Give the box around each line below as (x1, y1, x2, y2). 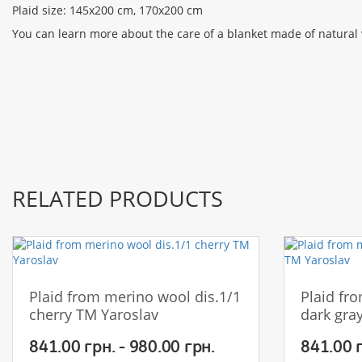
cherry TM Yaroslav (29, 304, 158, 324)
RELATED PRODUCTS (12, 183, 223, 213)
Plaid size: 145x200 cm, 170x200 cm (12, 2, 203, 18)
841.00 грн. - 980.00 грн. (29, 335, 215, 356)
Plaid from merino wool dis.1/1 (29, 286, 241, 306)
